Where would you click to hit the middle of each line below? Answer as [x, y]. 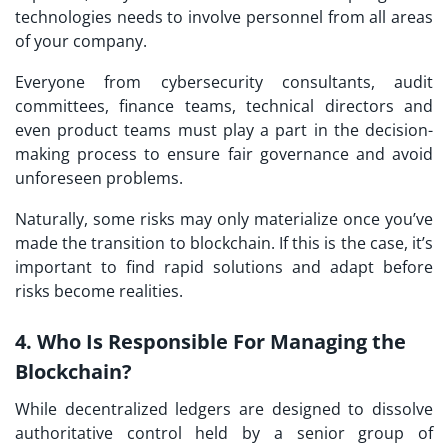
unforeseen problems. [99, 178]
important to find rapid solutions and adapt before [224, 267]
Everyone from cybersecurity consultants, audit [224, 82]
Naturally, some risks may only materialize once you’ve [224, 219]
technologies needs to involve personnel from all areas [224, 17]
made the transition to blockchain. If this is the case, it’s [224, 243]
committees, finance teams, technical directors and [224, 106]
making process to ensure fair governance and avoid [224, 154]
